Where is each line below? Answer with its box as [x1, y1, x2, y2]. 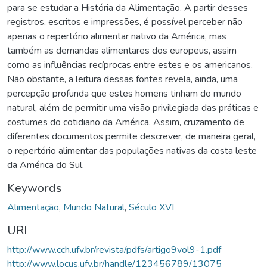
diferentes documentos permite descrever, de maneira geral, [7, 129, 256, 143]
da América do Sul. [7, 158, 84, 172]
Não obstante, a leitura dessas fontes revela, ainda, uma [7, 72, 238, 86]
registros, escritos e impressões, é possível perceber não [7, 15, 243, 29]
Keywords [7, 179, 62, 196]
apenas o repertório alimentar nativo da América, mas [7, 29, 226, 43]
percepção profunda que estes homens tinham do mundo [7, 86, 241, 100]
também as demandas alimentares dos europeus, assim [7, 44, 237, 57]
